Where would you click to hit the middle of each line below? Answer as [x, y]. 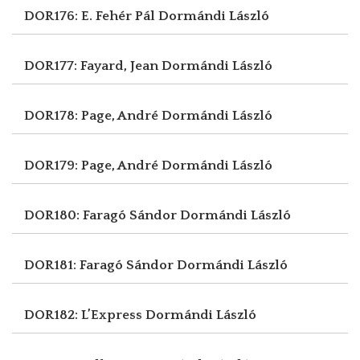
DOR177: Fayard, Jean [93, 65]
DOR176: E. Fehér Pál [91, 16]
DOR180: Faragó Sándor [102, 215]
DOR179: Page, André [93, 165]
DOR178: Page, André [93, 115]
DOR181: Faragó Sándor [100, 265]
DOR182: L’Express [85, 315]
